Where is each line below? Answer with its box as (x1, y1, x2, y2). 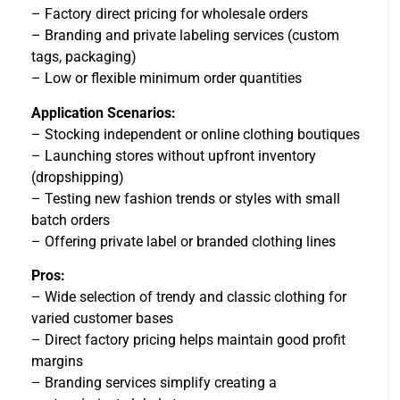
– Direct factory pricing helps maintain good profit (31, 331, 346, 349)
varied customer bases (31, 310, 173, 328)
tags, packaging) (31, 48, 137, 66)
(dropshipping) (31, 168, 124, 186)
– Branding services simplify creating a (31, 374, 277, 392)
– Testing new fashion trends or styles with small (31, 189, 340, 207)
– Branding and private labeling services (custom (31, 27, 339, 45)
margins (31, 353, 83, 371)
